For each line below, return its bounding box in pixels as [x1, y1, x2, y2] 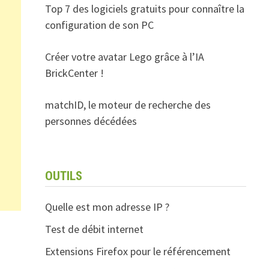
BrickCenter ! [44, 66, 104, 80]
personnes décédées [44, 114, 137, 128]
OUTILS [44, 169, 82, 183]
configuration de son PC [44, 18, 154, 32]
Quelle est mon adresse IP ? [44, 200, 169, 214]
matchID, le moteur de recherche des [44, 98, 211, 112]
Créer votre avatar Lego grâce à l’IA [44, 50, 204, 64]
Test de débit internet [44, 222, 144, 236]
